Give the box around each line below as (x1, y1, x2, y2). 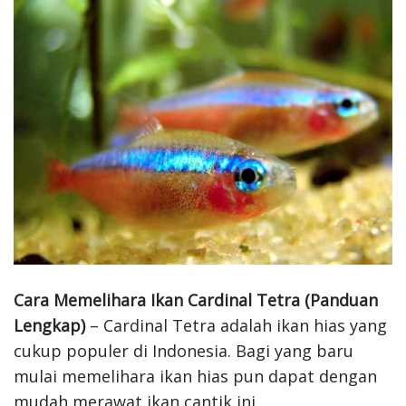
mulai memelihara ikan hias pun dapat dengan (14, 364, 377, 387)
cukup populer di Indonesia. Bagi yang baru (14, 339, 353, 362)
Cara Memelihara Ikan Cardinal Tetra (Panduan (14, 288, 378, 311)
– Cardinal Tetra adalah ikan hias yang (85, 314, 387, 336)
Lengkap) (14, 314, 85, 336)
